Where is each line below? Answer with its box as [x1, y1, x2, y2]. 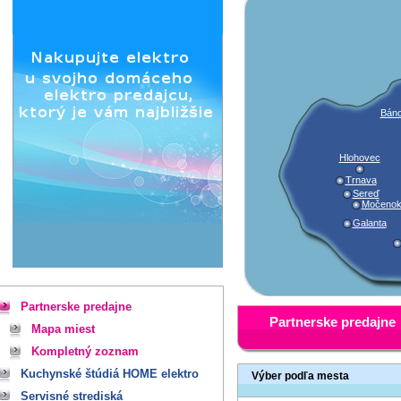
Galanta [352, 218, 387, 228]
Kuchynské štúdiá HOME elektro [21, 367, 199, 380]
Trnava [345, 175, 377, 185]
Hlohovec [338, 152, 380, 163]
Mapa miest [31, 322, 95, 336]
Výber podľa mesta [252, 370, 349, 382]
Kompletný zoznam [31, 345, 139, 358]
